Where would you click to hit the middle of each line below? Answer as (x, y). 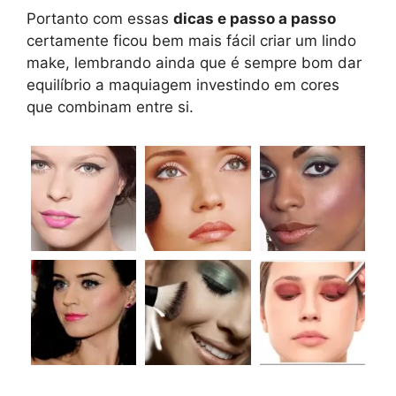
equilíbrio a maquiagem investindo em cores (183, 85)
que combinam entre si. (110, 107)
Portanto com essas (100, 19)
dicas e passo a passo (255, 19)
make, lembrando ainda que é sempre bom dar (194, 63)
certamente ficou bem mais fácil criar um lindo (191, 41)
